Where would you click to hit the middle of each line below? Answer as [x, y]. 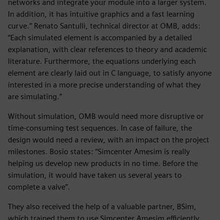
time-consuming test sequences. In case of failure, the [100, 128]
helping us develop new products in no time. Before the [103, 163]
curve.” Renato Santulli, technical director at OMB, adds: [104, 26]
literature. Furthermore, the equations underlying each [102, 61]
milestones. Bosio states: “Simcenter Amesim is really [99, 151]
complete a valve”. [39, 187]
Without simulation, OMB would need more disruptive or [106, 116]
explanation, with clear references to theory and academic [107, 49]
